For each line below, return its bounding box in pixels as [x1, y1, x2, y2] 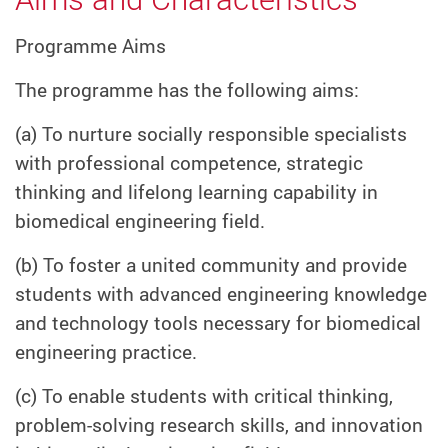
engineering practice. [15, 338, 197, 365]
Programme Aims [15, 33, 166, 60]
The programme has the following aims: [15, 77, 359, 104]
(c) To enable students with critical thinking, [15, 382, 393, 409]
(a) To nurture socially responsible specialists [15, 121, 407, 148]
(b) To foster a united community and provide [15, 251, 407, 278]
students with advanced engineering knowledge [15, 280, 427, 307]
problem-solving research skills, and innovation [15, 411, 423, 438]
